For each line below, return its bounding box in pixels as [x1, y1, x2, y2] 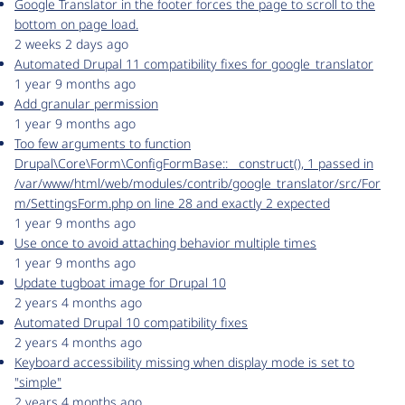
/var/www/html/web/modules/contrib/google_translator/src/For [14, 174, 381, 193]
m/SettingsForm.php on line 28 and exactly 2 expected [14, 194, 330, 212]
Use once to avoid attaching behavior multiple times [14, 234, 316, 252]
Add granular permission [14, 95, 158, 113]
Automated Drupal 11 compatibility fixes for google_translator [14, 55, 373, 73]
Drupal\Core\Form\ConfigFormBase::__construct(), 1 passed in [14, 155, 373, 173]
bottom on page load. [14, 15, 138, 33]
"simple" [14, 373, 61, 391]
